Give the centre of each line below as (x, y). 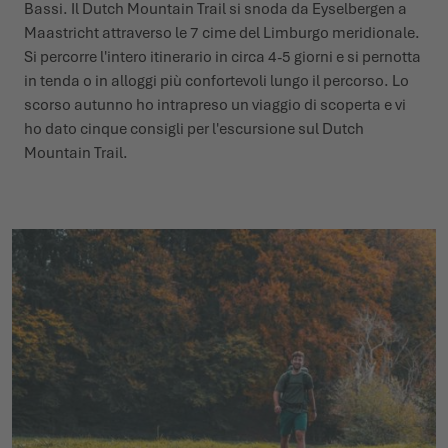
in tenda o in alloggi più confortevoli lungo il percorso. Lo (216, 81)
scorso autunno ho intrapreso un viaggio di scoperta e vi (215, 105)
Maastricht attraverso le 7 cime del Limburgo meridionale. (222, 33)
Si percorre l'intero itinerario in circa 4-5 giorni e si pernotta (222, 57)
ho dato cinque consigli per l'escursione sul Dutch (194, 129)
